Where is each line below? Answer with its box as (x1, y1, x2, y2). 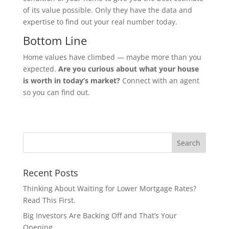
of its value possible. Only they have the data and (22, 5, 192, 15)
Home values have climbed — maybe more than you (22, 52, 201, 62)
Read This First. (22, 195, 76, 205)
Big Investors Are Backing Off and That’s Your (22, 211, 177, 221)
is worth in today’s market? (22, 76, 120, 86)
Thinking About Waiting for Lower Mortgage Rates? (22, 184, 196, 194)
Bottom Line (22, 33, 87, 49)
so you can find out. (22, 87, 90, 98)
